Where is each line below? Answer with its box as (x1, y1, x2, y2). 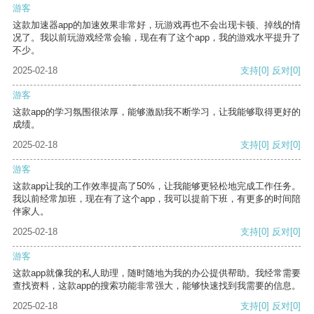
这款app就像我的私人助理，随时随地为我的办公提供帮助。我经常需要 (13, 268, 301, 279)
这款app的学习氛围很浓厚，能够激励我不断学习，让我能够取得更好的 (13, 107, 301, 118)
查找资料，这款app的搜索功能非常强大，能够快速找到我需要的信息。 (13, 280, 301, 292)
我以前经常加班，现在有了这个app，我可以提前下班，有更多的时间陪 (13, 193, 301, 205)
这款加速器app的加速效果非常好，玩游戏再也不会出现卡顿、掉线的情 (13, 20, 301, 31)
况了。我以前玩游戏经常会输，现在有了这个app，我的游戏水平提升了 (13, 32, 301, 43)
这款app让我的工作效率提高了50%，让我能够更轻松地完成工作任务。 (13, 181, 301, 192)
